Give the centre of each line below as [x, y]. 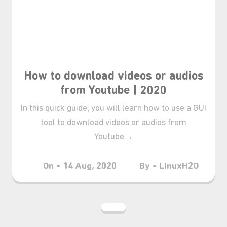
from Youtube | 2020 [113, 91]
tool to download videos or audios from [113, 123]
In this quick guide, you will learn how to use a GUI [113, 109]
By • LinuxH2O [169, 167]
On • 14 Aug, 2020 [80, 167]
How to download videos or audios [113, 77]
